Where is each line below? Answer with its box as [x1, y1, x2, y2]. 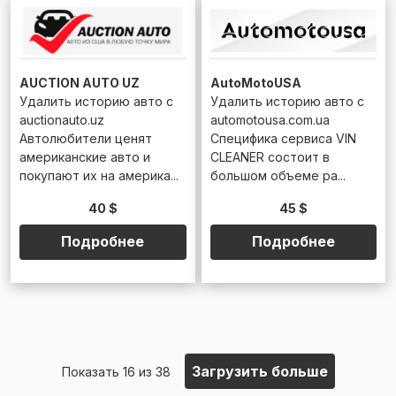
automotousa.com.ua [209, 112, 330, 128]
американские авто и [19, 149, 150, 165]
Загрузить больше [191, 362, 328, 380]
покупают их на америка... [19, 168, 179, 184]
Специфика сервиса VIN [209, 131, 356, 147]
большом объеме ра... [209, 168, 346, 184]
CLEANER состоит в [209, 149, 330, 165]
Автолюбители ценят [19, 131, 152, 147]
